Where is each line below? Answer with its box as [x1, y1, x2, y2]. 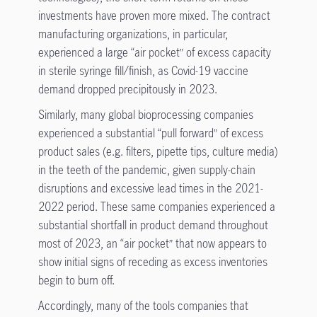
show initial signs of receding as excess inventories [38, 253, 267, 270]
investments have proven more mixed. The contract [38, 7, 270, 23]
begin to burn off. [38, 272, 115, 288]
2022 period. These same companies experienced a [38, 198, 275, 214]
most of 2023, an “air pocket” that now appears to [38, 235, 267, 251]
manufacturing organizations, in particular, [38, 25, 228, 42]
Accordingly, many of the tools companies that [38, 297, 248, 313]
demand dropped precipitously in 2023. [38, 81, 217, 97]
